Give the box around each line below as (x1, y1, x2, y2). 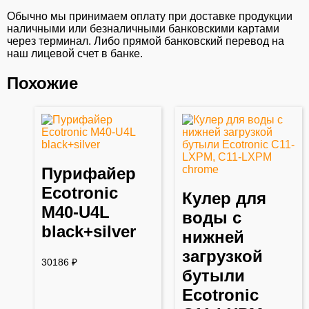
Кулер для (182, 189, 266, 208)
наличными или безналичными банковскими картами (7, 22, 279, 34)
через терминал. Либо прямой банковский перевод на (7, 34, 284, 47)
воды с (182, 208, 241, 228)
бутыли (182, 266, 245, 286)
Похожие (7, 73, 78, 92)
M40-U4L (41, 203, 110, 222)
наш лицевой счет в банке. (7, 47, 143, 59)
